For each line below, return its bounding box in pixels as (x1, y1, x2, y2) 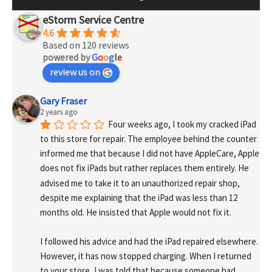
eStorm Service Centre (42, 12, 144, 27)
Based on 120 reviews (42, 38, 129, 51)
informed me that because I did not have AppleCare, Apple (40, 148, 259, 160)
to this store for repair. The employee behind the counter (40, 133, 257, 145)
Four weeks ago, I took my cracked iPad (108, 118, 256, 131)
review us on (50, 65, 100, 78)
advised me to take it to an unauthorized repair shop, (40, 177, 240, 189)
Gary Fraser (40, 95, 87, 107)
